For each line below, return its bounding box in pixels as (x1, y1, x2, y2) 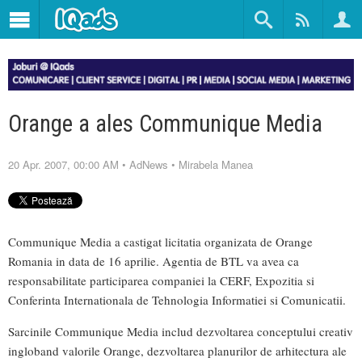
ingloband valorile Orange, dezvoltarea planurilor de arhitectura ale (8, 342, 347, 359)
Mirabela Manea (179, 156, 253, 172)
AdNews (129, 156, 168, 172)
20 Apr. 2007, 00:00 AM (8, 156, 119, 172)
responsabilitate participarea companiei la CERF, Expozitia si (8, 271, 314, 288)
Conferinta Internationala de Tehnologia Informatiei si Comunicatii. (8, 291, 346, 308)
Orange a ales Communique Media (8, 109, 322, 137)
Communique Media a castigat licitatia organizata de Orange (8, 233, 313, 250)
